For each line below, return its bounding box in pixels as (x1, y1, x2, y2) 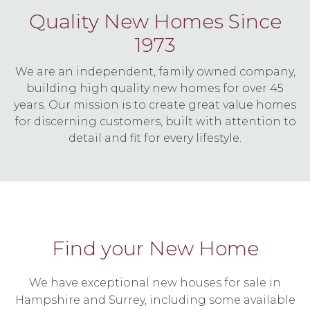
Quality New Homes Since (28, 9, 282, 33)
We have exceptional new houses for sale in (29, 275, 281, 289)
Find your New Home (51, 236, 259, 260)
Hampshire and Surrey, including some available (15, 293, 295, 307)
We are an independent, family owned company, (15, 64, 295, 78)
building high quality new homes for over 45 (26, 81, 284, 95)
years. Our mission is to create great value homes (14, 98, 296, 111)
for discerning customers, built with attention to (14, 114, 296, 128)
